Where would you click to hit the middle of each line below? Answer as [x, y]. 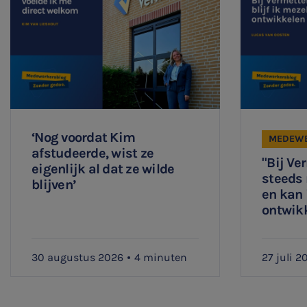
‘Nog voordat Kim [84, 138]
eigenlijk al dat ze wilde [103, 169]
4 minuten [161, 258]
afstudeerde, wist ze [93, 153]
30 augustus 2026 [77, 258]
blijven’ [54, 185]
